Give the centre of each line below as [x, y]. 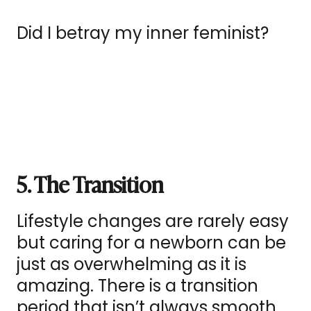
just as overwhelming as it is [132, 264]
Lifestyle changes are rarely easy [153, 221]
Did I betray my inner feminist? [143, 33]
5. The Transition [90, 184]
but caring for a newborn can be [151, 243]
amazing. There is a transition [137, 286]
